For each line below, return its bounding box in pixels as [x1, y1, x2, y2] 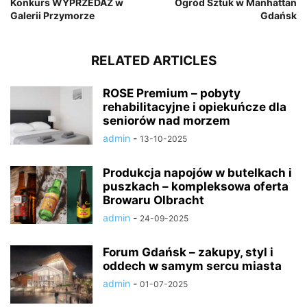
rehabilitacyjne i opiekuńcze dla [103, 100, 286, 114]
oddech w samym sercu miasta [103, 259, 282, 273]
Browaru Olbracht [103, 193, 204, 208]
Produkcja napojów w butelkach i [103, 166, 292, 180]
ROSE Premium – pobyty [103, 86, 241, 101]
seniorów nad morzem [103, 114, 230, 128]
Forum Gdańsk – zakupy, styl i [103, 245, 273, 260]
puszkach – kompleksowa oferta [103, 180, 288, 194]
